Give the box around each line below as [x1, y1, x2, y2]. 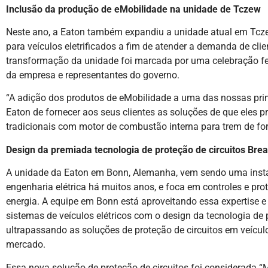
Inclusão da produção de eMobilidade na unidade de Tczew [6, 3, 261, 15]
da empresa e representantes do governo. [6, 69, 179, 81]
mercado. [6, 239, 45, 251]
